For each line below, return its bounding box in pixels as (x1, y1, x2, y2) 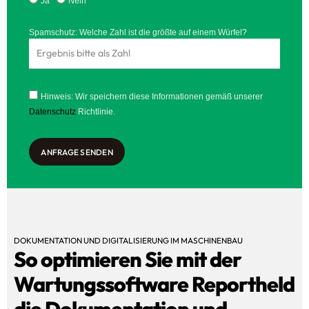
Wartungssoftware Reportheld (14, 271, 295, 298)
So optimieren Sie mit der (14, 246, 241, 273)
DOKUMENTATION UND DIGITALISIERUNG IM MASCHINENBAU (14, 235, 243, 246)
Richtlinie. (76, 107, 116, 117)
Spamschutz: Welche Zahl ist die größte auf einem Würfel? (29, 28, 248, 38)
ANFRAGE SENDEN (41, 146, 113, 157)
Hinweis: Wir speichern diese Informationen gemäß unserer (41, 92, 263, 102)
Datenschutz (29, 107, 77, 117)
